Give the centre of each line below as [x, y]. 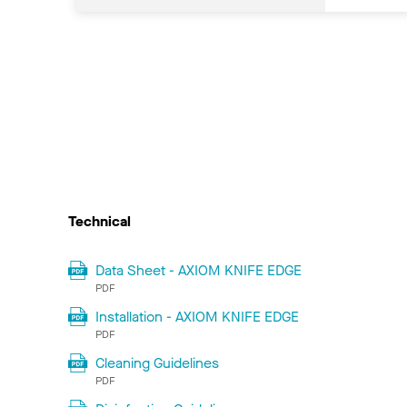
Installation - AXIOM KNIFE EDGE [197, 316]
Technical [99, 221]
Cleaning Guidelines [157, 362]
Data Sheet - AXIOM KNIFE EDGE [198, 270]
